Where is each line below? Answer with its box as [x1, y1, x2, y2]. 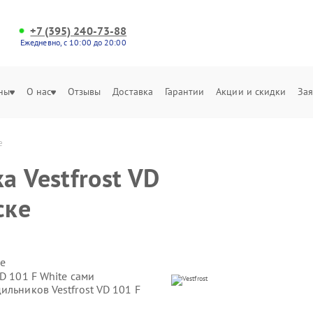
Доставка [112, 85, 154, 98]
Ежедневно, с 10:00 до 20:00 [20, 37, 126, 48]
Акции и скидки [216, 85, 286, 98]
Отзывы [67, 85, 101, 98]
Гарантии [164, 85, 205, 98]
